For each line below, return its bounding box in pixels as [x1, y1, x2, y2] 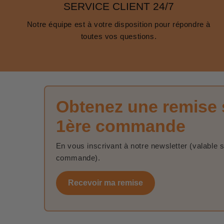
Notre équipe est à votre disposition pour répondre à [26, 19, 210, 28]
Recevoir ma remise [67, 178, 143, 187]
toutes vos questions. [80, 31, 157, 40]
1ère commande [55, 116, 185, 136]
